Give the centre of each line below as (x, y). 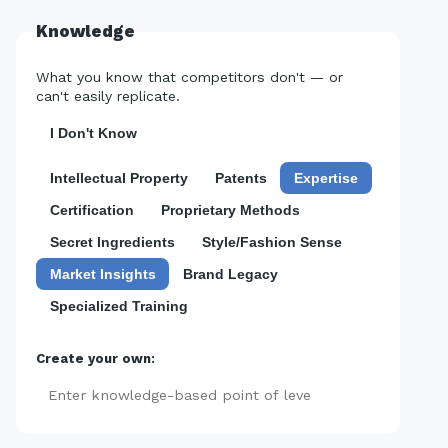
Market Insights (102, 274)
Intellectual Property (118, 178)
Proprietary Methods (230, 210)
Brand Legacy (230, 274)
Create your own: (95, 359)
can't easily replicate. (108, 96)
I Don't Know (94, 134)
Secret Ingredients (112, 242)
